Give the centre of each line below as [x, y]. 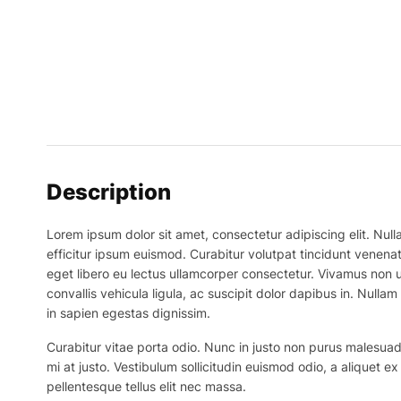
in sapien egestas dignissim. [128, 313]
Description [109, 192]
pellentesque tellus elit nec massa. [146, 387]
